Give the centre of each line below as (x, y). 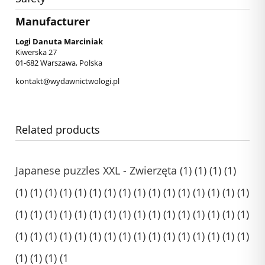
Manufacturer (53, 21)
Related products (58, 130)
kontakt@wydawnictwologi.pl (67, 81)
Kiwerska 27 (36, 52)
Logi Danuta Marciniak (59, 42)
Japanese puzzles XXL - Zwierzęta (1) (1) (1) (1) (126, 170)
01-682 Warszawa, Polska (59, 63)
